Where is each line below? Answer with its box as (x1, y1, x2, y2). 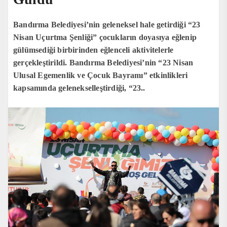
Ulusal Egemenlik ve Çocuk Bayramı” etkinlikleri (13, 70, 188, 80)
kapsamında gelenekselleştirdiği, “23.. (13, 83, 145, 92)
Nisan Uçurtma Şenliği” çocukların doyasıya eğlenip (13, 32, 197, 42)
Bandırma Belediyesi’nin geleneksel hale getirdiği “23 (13, 20, 201, 29)
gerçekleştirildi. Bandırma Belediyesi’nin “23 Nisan (13, 58, 194, 67)
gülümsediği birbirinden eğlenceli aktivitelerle (13, 45, 174, 54)
